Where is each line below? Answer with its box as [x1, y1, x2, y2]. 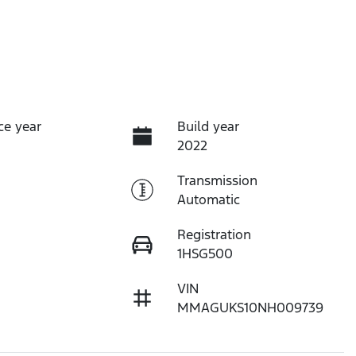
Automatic [176, 191, 240, 209]
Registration [176, 226, 251, 244]
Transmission [176, 172, 257, 190]
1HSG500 [176, 245, 233, 263]
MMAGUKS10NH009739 [176, 299, 323, 317]
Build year [176, 118, 239, 136]
